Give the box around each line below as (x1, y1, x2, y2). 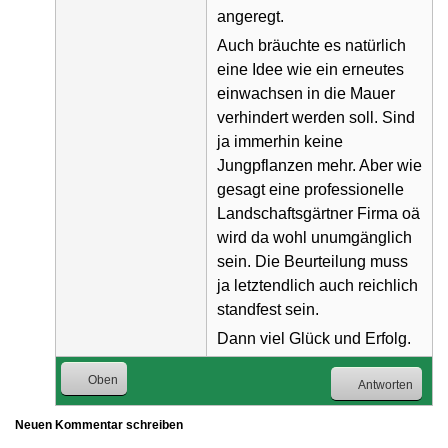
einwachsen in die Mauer (217, 84, 395, 102)
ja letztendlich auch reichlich (217, 276, 418, 294)
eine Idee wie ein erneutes (217, 60, 404, 78)
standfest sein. (217, 300, 319, 318)
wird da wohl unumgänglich (217, 228, 412, 246)
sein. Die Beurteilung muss (217, 252, 408, 270)
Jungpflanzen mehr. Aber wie (217, 156, 422, 174)
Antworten (358, 377, 413, 392)
